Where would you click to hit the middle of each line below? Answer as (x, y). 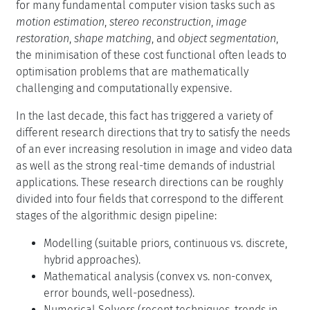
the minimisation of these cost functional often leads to (151, 55)
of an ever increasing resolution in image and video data (154, 149)
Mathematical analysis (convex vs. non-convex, (158, 276)
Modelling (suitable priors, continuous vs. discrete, (165, 243)
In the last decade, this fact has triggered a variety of (144, 116)
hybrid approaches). (92, 259)
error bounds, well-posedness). (119, 293)
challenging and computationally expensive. (124, 88)
